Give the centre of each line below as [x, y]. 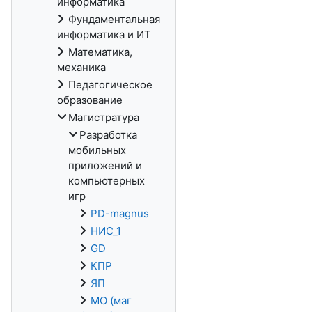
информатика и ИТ [104, 34]
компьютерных [107, 181]
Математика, [100, 52]
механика [81, 67]
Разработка [108, 135]
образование [90, 100]
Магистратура [104, 117]
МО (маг [111, 301]
